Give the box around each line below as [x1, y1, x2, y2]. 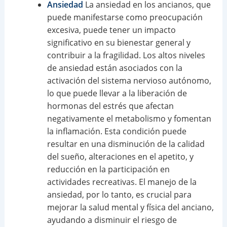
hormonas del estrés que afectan [47, 100, 174, 112]
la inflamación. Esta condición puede [47, 126, 186, 137]
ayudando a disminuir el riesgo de [47, 214, 177, 226]
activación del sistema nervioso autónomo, [47, 75, 211, 87]
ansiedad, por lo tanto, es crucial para [47, 189, 192, 201]
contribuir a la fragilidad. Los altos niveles [47, 50, 205, 61]
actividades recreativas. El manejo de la [47, 176, 197, 188]
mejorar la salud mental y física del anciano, [47, 202, 214, 213]
